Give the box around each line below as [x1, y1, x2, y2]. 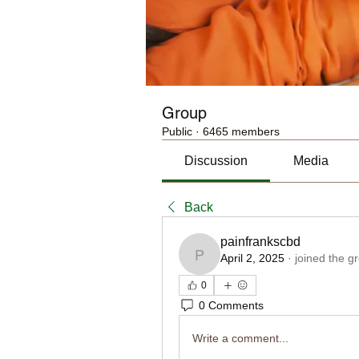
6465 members [203, 125, 280, 138]
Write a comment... [192, 331, 288, 345]
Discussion [184, 154, 248, 167]
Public [162, 125, 192, 138]
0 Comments [199, 298, 264, 312]
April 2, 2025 [220, 252, 284, 264]
